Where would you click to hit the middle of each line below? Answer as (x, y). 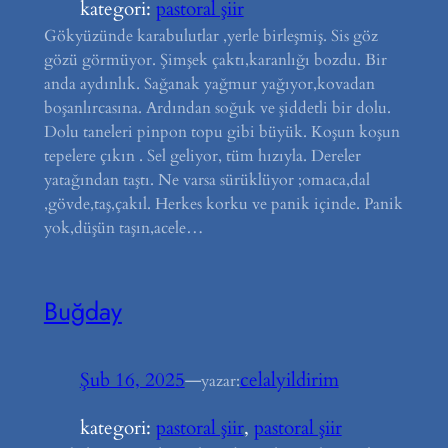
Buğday (82, 311)
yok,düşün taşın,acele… (123, 227)
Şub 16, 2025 (132, 380)
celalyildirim (289, 380)
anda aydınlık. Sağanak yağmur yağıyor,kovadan (209, 83)
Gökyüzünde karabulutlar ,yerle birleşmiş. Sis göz (210, 35)
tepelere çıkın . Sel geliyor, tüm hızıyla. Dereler (202, 155)
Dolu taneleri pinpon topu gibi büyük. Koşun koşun (221, 131)
